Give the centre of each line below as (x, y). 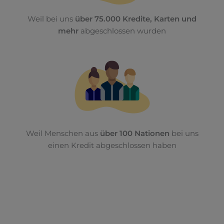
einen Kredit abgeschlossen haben (112, 145)
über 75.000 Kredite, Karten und (136, 19)
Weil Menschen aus (63, 133)
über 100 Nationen (134, 133)
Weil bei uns (51, 19)
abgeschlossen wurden (122, 31)
